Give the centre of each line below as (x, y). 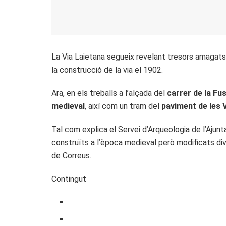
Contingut (69, 179)
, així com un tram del (123, 106)
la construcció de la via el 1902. (107, 70)
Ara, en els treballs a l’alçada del (109, 93)
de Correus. (71, 155)
